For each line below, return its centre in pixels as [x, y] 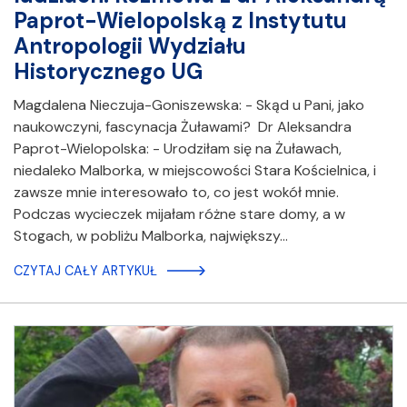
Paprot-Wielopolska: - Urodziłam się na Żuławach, [178, 148]
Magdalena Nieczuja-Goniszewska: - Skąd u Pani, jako [189, 104]
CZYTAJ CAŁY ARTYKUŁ [85, 270]
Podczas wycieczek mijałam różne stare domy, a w [179, 213]
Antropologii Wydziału [130, 45]
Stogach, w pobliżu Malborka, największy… [151, 235]
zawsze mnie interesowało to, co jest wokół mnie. [176, 192]
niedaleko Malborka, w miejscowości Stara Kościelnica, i [195, 170]
